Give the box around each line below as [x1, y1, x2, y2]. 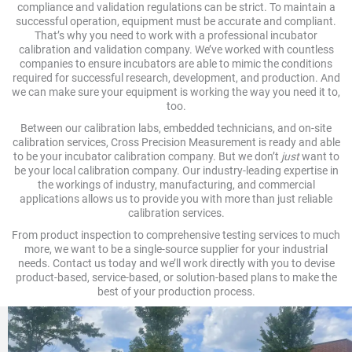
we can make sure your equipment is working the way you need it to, [12, 86, 340, 99]
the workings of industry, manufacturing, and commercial [37, 178, 315, 192]
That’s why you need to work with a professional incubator [35, 29, 317, 42]
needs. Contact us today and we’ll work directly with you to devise [17, 257, 335, 270]
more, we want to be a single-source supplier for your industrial [24, 243, 328, 256]
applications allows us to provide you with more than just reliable [20, 192, 332, 206]
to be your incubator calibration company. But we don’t [13, 150, 281, 163]
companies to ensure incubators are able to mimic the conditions [20, 57, 332, 71]
